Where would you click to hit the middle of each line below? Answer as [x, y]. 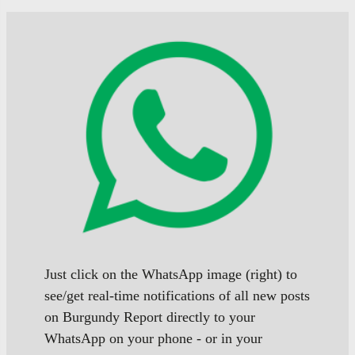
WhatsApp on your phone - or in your [153, 338]
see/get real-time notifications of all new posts [177, 295]
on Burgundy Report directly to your [150, 317]
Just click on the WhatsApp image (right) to [171, 274]
